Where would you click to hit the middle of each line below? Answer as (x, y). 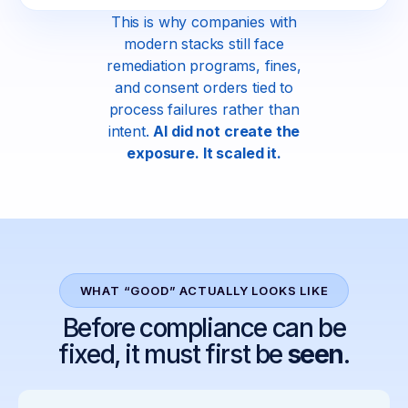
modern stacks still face (204, 44)
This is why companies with (204, 22)
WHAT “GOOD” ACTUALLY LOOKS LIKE (204, 291)
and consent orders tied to (204, 88)
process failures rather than (204, 110)
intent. (131, 132)
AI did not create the (227, 132)
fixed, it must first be (173, 355)
